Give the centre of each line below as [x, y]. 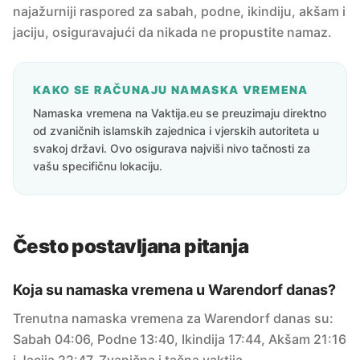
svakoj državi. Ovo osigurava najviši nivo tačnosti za [172, 148]
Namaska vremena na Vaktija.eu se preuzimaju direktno [180, 113]
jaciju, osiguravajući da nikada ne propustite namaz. [172, 32]
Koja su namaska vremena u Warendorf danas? [174, 290]
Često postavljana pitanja [131, 246]
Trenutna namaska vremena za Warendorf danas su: [173, 318]
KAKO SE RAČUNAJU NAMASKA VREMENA [171, 90]
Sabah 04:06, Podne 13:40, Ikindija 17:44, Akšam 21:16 [180, 339]
